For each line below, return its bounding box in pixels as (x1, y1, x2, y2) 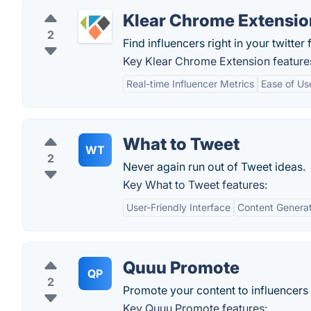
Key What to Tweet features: (123, 178, 267, 192)
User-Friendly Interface (126, 201, 230, 213)
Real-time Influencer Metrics (126, 78, 254, 90)
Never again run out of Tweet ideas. (123, 160, 305, 174)
